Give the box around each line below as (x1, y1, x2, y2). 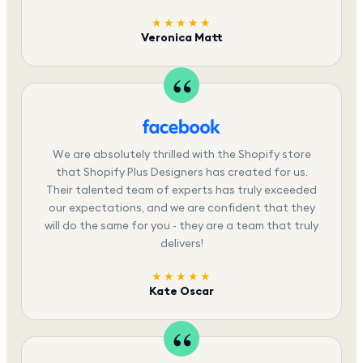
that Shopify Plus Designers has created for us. (55, 164, 308, 179)
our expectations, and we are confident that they (48, 199, 315, 215)
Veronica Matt (140, 30, 223, 45)
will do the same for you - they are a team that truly (45, 217, 318, 233)
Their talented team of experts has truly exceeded (46, 181, 317, 197)
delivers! (160, 235, 203, 250)
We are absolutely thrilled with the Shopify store (52, 146, 311, 161)
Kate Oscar (149, 284, 214, 298)
